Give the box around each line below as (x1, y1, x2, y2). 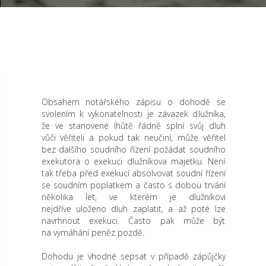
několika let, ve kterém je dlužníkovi (41, 191, 226, 202)
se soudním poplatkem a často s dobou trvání (41, 179, 226, 191)
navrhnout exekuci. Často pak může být (41, 215, 226, 226)
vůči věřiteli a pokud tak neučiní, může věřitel (41, 132, 226, 143)
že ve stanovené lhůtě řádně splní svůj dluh (41, 120, 226, 131)
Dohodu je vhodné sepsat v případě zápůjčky (41, 251, 226, 262)
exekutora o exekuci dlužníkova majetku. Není (41, 156, 226, 167)
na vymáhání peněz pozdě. (41, 227, 144, 238)
